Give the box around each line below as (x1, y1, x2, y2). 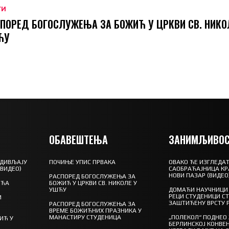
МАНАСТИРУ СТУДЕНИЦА (49, 213, 122, 221)
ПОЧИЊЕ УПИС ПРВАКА (49, 158, 116, 166)
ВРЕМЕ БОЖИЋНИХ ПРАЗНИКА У (49, 207, 142, 214)
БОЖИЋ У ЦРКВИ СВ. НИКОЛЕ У (49, 179, 138, 187)
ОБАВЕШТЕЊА (49, 131, 108, 147)
